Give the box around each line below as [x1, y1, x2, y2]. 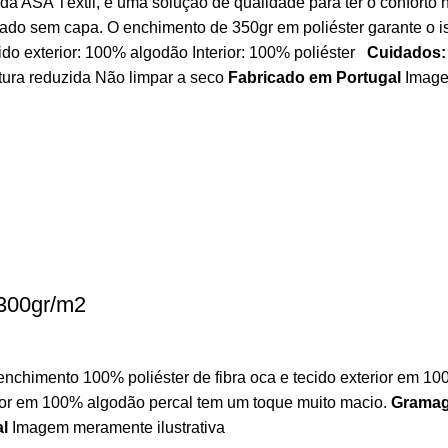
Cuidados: [367, 44, 446, 61]
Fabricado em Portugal [228, 69, 401, 86]
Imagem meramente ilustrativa [8, 419, 225, 436]
